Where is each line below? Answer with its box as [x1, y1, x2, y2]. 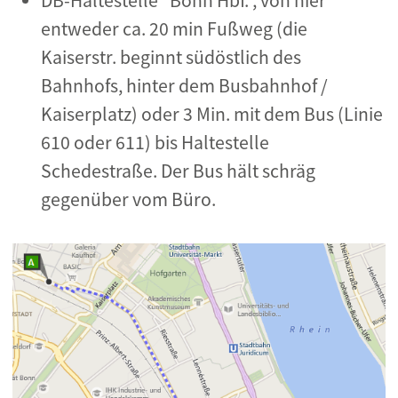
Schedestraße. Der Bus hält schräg [41, 159, 315, 183]
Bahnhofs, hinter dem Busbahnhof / [41, 74, 328, 98]
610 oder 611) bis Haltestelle [41, 131, 269, 155]
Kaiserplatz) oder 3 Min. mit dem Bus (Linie [41, 102, 383, 126]
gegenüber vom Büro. [41, 187, 216, 211]
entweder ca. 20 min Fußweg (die [41, 17, 307, 41]
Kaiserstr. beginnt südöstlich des [41, 45, 301, 69]
